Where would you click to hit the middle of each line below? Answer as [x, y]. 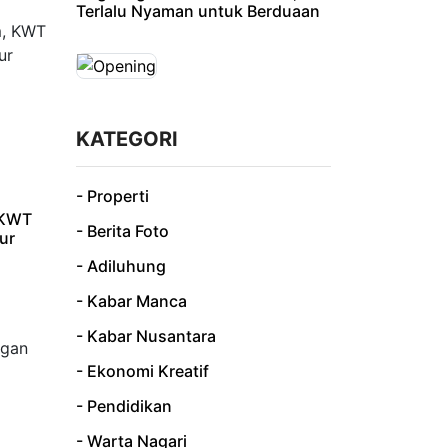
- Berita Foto [122, 230]
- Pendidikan [124, 405]
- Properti [112, 195]
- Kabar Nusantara [146, 335]
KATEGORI [127, 138]
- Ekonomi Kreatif [142, 370]
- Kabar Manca [131, 300]
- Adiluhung [121, 265]
